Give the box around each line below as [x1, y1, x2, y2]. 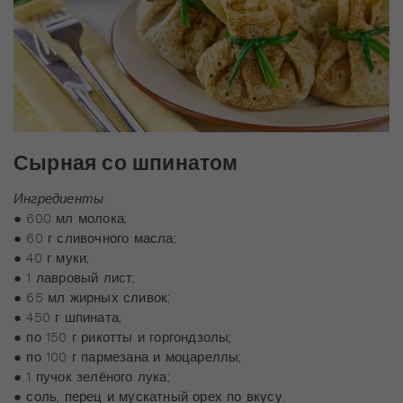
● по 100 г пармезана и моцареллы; [13, 348, 242, 365]
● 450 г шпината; [13, 309, 122, 326]
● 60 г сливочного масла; [13, 229, 176, 246]
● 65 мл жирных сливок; [13, 289, 171, 306]
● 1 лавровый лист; [13, 269, 136, 286]
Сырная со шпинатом [13, 150, 238, 175]
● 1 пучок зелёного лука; [13, 368, 170, 385]
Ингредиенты [13, 190, 104, 207]
